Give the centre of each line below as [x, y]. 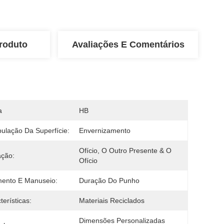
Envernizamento [105, 130]
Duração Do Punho [109, 180]
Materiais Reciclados [112, 200]
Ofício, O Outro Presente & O [125, 150]
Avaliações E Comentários [128, 44]
